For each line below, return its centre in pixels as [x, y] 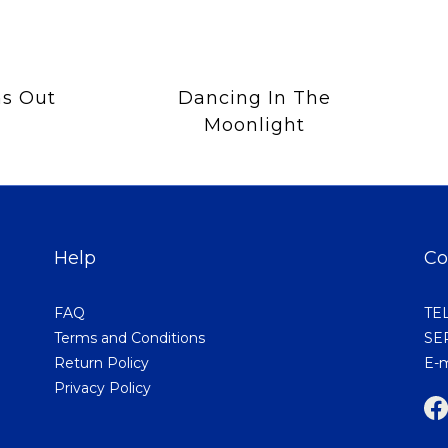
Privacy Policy [102, 387]
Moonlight [254, 124]
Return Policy [101, 362]
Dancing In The [254, 97]
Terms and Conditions [129, 337]
